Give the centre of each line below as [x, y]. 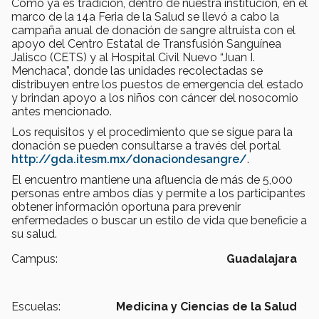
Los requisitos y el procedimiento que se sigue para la [152, 132]
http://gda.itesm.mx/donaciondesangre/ [129, 159]
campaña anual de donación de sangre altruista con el [153, 31]
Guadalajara [262, 259]
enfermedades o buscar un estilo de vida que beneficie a [159, 221]
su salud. [34, 234]
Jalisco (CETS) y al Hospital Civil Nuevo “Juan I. [133, 58]
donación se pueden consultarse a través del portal [146, 146]
